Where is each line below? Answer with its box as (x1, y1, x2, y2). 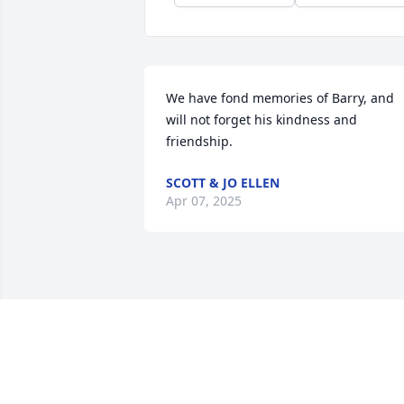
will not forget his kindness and (166, 111, 357, 129)
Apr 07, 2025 (166, 192, 242, 210)
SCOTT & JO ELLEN (166, 174, 280, 192)
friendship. (166, 133, 233, 151)
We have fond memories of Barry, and (166, 89, 394, 107)
